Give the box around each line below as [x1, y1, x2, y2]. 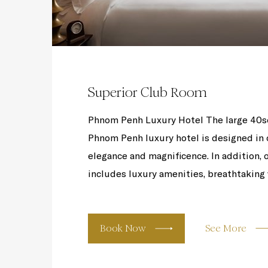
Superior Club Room [88, 84, 207, 100]
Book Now [100, 223, 146, 234]
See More [205, 223, 246, 234]
